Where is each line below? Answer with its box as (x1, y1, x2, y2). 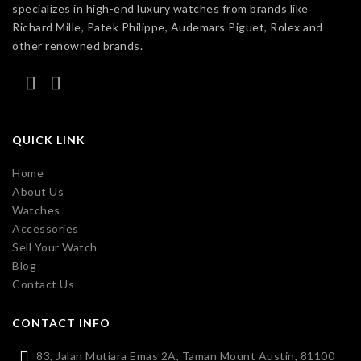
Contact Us (12, 277, 74, 291)
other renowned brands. (12, 39, 143, 52)
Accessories (12, 222, 79, 235)
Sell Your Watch (12, 240, 98, 254)
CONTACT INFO (12, 316, 110, 330)
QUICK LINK (12, 133, 85, 147)
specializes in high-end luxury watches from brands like (12, 2, 309, 15)
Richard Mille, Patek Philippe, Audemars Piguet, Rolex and (12, 20, 323, 34)
